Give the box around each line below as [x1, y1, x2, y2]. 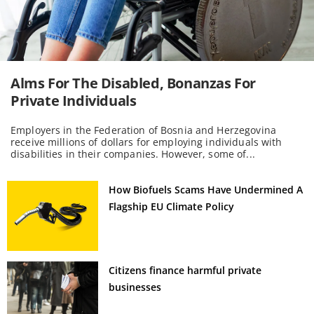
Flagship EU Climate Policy [109, 199, 234, 213]
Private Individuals [11, 90, 137, 110]
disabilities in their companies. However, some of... [11, 146, 255, 161]
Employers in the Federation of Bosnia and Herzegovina [11, 123, 276, 137]
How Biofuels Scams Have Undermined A [109, 182, 303, 196]
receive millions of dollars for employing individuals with [11, 135, 282, 149]
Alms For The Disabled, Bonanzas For [11, 73, 257, 93]
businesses [109, 280, 161, 294]
